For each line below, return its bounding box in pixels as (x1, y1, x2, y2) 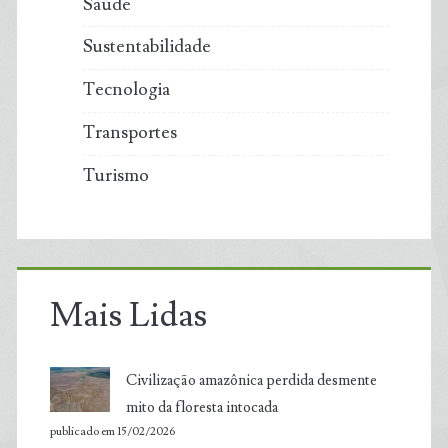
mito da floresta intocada (125, 397, 278, 417)
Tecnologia (82, 78, 170, 102)
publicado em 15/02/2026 (49, 423, 175, 439)
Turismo (82, 163, 149, 187)
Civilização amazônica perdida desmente (125, 370, 377, 390)
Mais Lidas (49, 293, 207, 338)
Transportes (82, 121, 177, 145)
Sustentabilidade (82, 35, 211, 59)
